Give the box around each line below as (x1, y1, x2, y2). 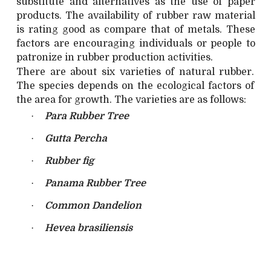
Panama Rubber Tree (45, 177, 146, 189)
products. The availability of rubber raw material (16, 10, 255, 21)
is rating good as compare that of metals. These (16, 24, 255, 35)
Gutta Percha (45, 132, 108, 144)
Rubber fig (45, 155, 94, 166)
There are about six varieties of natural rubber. (16, 66, 255, 77)
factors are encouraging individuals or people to (16, 38, 255, 49)
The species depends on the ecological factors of (16, 80, 255, 91)
